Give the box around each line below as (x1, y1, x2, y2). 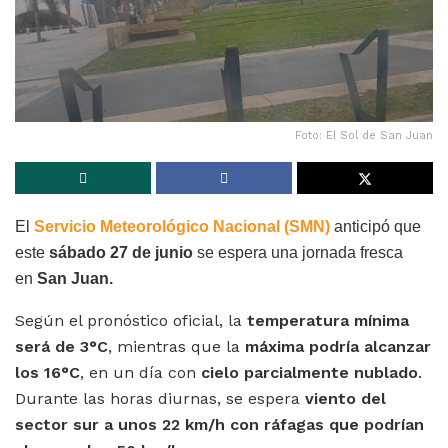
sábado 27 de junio (49, 244, 193, 262)
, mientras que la (108, 337, 245, 357)
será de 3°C (15, 337, 108, 357)
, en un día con (80, 363, 201, 383)
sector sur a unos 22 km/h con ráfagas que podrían (15, 415, 424, 435)
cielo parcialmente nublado (201, 363, 418, 383)
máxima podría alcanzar (245, 337, 431, 357)
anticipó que (330, 218, 421, 236)
